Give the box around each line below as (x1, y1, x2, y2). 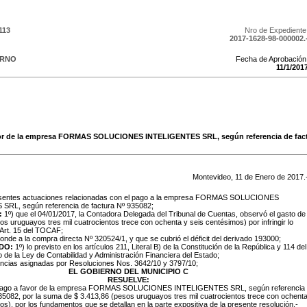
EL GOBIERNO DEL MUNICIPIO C (68, 267, 188, 275)
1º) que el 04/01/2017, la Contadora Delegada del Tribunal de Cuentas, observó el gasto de (4, 210, 306, 218)
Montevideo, (193, 173, 235, 181)
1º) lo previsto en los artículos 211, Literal (13, 243, 151, 251)
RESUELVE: (107, 275, 149, 284)
